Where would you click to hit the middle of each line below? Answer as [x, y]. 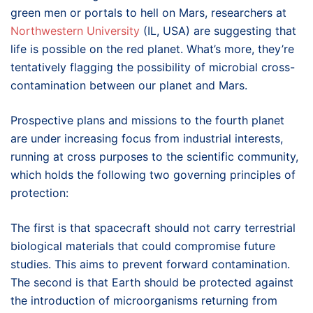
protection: [41, 192]
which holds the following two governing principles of [153, 174]
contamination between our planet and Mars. [131, 85]
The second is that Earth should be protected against [152, 282]
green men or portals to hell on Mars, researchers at [148, 12]
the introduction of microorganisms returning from [144, 300]
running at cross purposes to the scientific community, [154, 156]
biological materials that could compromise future [143, 246]
